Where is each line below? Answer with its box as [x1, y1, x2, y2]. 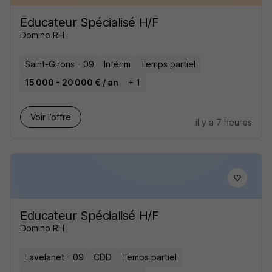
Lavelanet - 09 [25, 252, 84, 262]
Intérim [104, 59, 131, 69]
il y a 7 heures [195, 117, 252, 127]
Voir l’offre [30, 112, 71, 122]
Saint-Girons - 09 [25, 59, 94, 69]
